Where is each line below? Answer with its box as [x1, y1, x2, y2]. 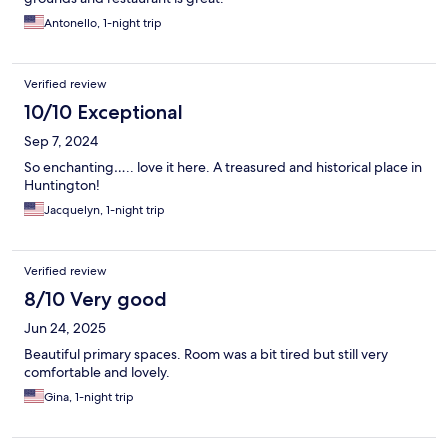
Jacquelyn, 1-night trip [44, 202, 165, 219]
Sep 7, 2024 [24, 132, 98, 151]
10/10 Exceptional [24, 100, 183, 125]
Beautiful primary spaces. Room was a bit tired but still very [24, 345, 388, 364]
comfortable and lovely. [24, 363, 170, 382]
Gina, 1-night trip [44, 389, 134, 406]
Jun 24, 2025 [24, 319, 106, 338]
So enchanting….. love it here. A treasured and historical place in [24, 158, 422, 177]
